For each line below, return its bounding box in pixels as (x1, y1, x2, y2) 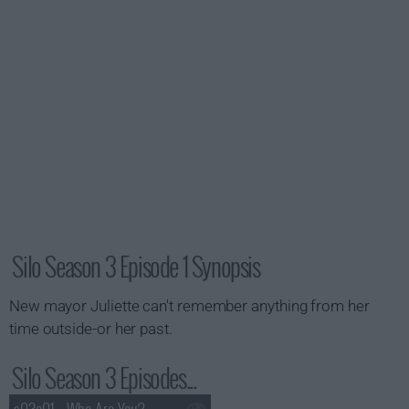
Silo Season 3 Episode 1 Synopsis (12, 247, 260, 285)
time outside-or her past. (9, 320, 173, 338)
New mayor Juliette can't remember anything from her (9, 297, 370, 315)
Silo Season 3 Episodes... (12, 359, 196, 396)
